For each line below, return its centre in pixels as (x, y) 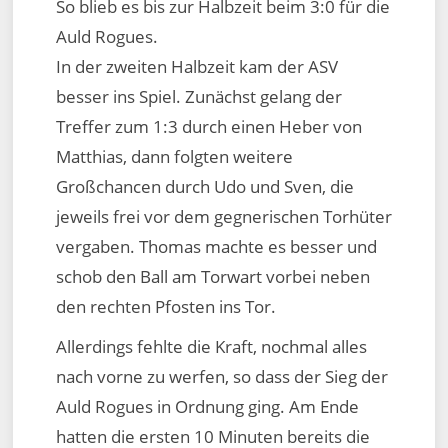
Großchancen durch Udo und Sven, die (204, 186)
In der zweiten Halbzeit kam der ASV (196, 66)
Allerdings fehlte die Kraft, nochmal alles (211, 346)
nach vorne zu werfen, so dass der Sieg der (221, 376)
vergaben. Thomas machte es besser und (216, 246)
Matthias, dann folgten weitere (174, 156)
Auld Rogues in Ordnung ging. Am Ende (207, 406)
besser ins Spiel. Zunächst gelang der (198, 96)
